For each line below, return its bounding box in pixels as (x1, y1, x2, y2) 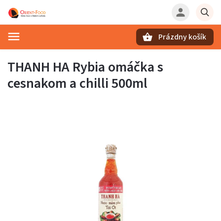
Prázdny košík (158, 32, 206, 42)
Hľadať (42, 50, 70, 58)
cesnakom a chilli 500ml (7, 74, 147, 93)
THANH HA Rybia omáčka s (7, 57, 163, 77)
